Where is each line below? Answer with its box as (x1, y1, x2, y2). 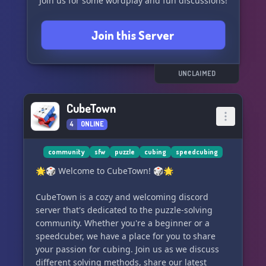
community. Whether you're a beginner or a (36, 217, 210, 229)
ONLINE (81, 119, 104, 128)
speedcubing (176, 147, 218, 156)
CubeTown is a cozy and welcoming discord (36, 191, 208, 202)
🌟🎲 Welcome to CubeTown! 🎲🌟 (36, 165, 173, 176)
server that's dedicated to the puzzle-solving (36, 204, 213, 216)
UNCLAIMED (178, 69, 216, 78)
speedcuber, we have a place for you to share (36, 230, 216, 242)
